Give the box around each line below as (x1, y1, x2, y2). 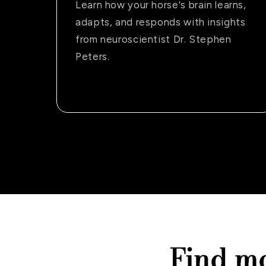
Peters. (75, 50, 110, 63)
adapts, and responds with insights (75, 16, 246, 28)
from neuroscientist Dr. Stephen (75, 33, 232, 46)
